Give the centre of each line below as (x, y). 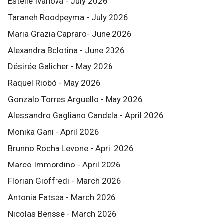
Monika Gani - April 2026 (54, 132)
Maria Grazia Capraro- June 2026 (70, 34)
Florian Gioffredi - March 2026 (65, 181)
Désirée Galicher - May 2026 (60, 66)
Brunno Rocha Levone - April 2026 (71, 148)
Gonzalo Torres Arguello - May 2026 (75, 99)
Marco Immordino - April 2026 (64, 165)
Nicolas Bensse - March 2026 (62, 214)
